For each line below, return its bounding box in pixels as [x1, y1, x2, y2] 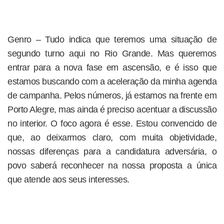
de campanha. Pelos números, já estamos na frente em [7, 90, 216, 100]
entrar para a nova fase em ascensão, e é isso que [7, 62, 216, 72]
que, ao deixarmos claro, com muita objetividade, [7, 132, 216, 142]
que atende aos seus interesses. [7, 174, 129, 184]
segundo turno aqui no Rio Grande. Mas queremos [7, 48, 216, 58]
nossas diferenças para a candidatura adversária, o [7, 146, 216, 156]
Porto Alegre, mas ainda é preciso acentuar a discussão [7, 104, 216, 114]
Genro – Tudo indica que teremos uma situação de [7, 34, 216, 44]
